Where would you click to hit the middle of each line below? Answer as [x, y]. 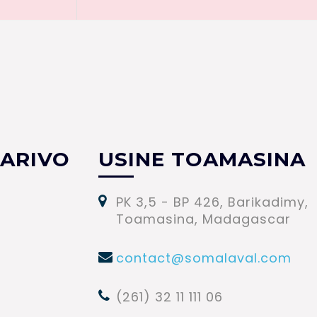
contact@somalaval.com [204, 258]
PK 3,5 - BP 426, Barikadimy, [212, 202]
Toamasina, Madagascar [203, 219]
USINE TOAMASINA [202, 159]
